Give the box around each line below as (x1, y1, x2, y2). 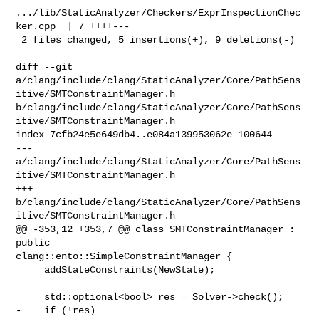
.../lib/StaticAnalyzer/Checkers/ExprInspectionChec (16, 6, 301, 19)
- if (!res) (16, 304, 96, 316)
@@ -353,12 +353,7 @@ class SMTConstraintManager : (16, 223, 296, 235)
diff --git (16, 61, 79, 73)
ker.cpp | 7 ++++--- (16, 20, 130, 32)
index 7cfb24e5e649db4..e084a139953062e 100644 (16, 128, 273, 140)
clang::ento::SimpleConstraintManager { (16, 250, 233, 262)
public (16, 236, 56, 249)
